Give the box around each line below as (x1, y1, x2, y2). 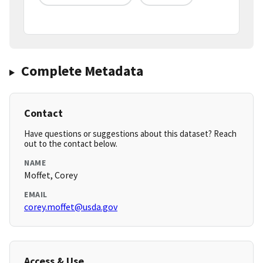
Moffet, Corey (24, 169, 77, 181)
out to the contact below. (24, 138, 117, 150)
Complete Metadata (21, 62, 143, 80)
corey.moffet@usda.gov (24, 201, 117, 213)
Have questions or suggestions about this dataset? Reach (24, 128, 237, 140)
